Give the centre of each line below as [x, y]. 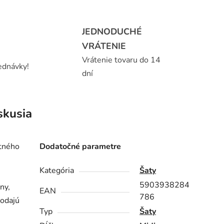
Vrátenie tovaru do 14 [121, 60]
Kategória [57, 170]
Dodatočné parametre [80, 146]
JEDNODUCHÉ [112, 31]
